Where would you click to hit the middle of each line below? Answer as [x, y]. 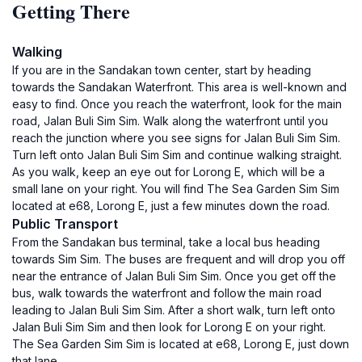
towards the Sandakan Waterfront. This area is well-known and [179, 87]
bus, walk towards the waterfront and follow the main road [167, 293]
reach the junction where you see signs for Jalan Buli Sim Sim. [176, 138]
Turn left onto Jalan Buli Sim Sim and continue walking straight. [177, 155]
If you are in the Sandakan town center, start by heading [162, 70]
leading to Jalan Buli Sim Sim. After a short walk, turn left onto [174, 310]
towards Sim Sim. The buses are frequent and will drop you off [179, 259]
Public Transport [65, 224]
